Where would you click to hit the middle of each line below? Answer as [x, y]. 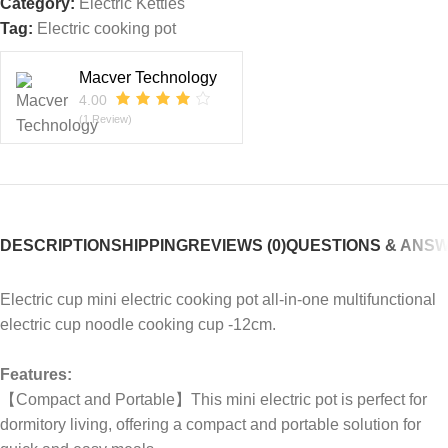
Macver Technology [148, 77]
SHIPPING [149, 245]
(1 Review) [105, 118]
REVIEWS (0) [237, 245]
